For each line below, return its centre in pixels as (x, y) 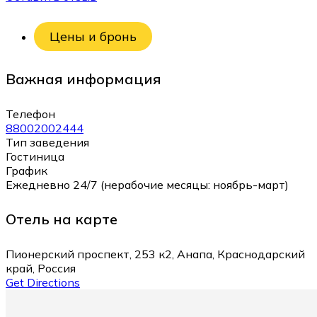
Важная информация (83, 79)
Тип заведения (47, 142)
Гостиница (35, 156)
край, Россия (41, 268)
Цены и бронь (93, 37)
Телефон (30, 114)
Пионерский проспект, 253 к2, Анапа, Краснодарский (155, 254)
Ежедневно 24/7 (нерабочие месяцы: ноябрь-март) (147, 184)
